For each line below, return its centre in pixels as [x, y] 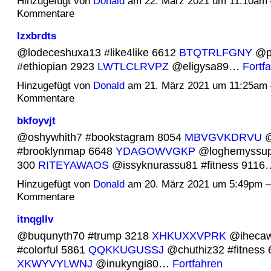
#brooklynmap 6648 [66, 151]
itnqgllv [35, 219]
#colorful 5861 [52, 250]
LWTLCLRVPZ [133, 67]
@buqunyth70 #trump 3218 [84, 236]
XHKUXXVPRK [189, 236]
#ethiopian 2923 [57, 67]
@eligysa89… [205, 67]
